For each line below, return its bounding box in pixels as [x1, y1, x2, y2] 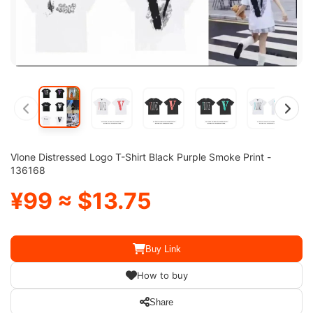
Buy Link [145, 243, 181, 254]
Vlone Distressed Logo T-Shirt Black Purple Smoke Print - [10, 151, 271, 163]
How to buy [136, 270, 188, 281]
